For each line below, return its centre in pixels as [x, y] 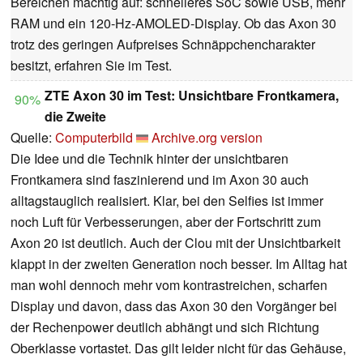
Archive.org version [207, 138]
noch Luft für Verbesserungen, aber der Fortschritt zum [166, 222]
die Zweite [75, 117]
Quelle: [33, 138]
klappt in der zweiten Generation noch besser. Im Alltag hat [179, 264]
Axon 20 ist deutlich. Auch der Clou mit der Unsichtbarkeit [175, 243]
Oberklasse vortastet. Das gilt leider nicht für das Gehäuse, [178, 348]
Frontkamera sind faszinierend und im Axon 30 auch [160, 180]
